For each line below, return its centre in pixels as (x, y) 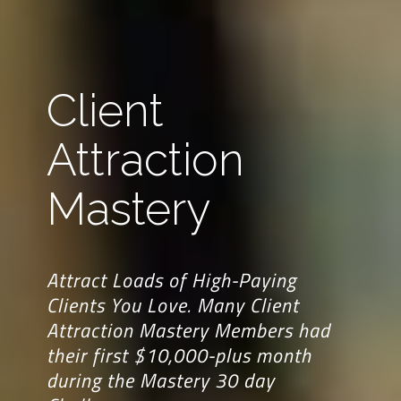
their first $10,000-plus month (179, 355)
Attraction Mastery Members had (188, 330)
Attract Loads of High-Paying (171, 280)
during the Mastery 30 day (160, 380)
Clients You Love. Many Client (172, 305)
